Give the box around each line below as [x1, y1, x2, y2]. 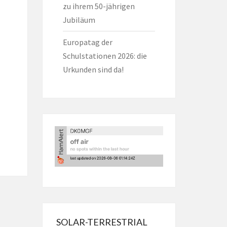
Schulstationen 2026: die [62, 51, 147, 61]
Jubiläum [62, 15, 95, 25]
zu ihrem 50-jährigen [62, 1, 135, 11]
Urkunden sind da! [62, 64, 124, 74]
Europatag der [62, 37, 112, 47]
